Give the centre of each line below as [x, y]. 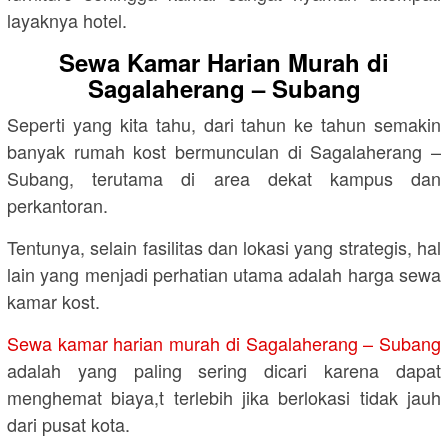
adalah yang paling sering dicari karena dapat [224, 370]
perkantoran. [57, 205]
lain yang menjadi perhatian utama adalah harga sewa [224, 274]
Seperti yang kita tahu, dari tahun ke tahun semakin [224, 124]
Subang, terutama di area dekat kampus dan [224, 178]
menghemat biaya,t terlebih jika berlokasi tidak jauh [224, 397]
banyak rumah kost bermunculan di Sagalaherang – [224, 151]
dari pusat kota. [68, 424]
